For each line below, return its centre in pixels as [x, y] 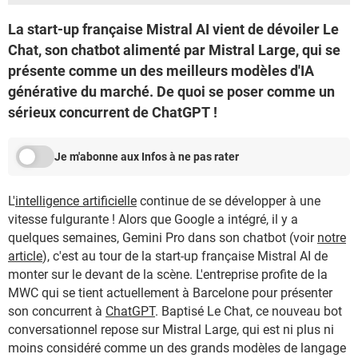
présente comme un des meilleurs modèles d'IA [161, 71]
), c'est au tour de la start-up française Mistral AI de [185, 256]
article [25, 256]
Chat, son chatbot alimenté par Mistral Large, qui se [174, 50]
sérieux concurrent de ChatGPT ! [113, 112]
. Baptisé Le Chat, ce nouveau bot [249, 311]
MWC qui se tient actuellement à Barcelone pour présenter [170, 293]
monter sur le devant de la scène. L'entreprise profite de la [168, 274]
